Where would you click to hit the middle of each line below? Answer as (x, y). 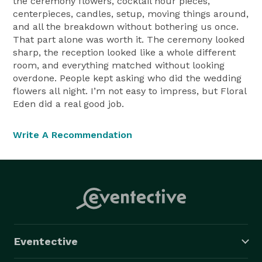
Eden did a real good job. (68, 104)
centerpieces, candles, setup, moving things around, (131, 13)
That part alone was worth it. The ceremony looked (129, 39)
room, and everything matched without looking (119, 65)
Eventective (46, 241)
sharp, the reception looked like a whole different (124, 52)
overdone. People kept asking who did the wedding (127, 78)
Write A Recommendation (73, 135)
